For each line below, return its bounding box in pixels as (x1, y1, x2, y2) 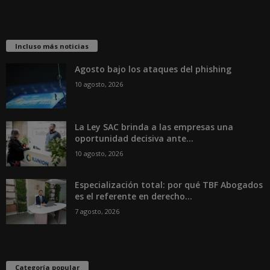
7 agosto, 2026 (75, 206, 119, 216)
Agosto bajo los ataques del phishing (75, 63, 231, 75)
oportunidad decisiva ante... (75, 132, 193, 144)
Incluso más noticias (15, 41, 89, 51)
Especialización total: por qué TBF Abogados (75, 178, 263, 190)
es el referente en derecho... (75, 190, 192, 202)
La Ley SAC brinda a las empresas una (75, 121, 233, 133)
